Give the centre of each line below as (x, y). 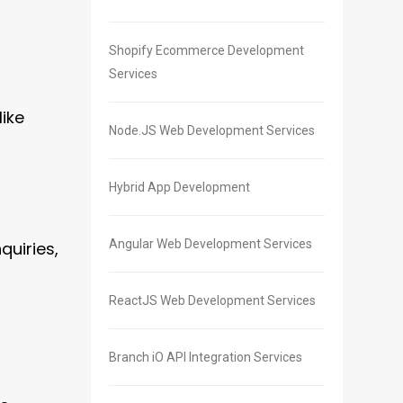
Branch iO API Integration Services (206, 358)
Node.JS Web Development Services (212, 131)
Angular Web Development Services (210, 244)
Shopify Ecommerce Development (206, 51)
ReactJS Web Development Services (212, 301)
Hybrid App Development (179, 188)
